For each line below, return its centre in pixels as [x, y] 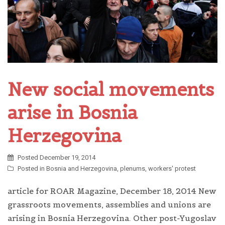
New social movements [111, 90]
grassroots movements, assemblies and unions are [109, 205]
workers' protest [172, 169]
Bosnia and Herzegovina [82, 169]
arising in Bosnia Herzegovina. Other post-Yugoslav [112, 218]
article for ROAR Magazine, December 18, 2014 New [112, 191]
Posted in [32, 169]
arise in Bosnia [73, 113]
